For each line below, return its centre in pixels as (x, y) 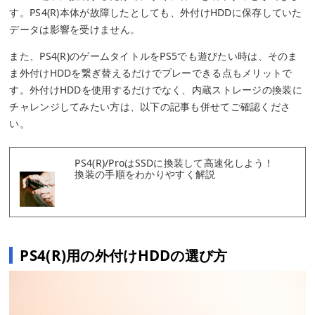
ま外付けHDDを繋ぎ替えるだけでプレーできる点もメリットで (151, 73)
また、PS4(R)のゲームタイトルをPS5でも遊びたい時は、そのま (154, 56)
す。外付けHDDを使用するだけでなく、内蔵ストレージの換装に (156, 90)
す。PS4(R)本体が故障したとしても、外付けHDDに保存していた (156, 13)
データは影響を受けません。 (75, 30)
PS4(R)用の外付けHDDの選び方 (124, 256)
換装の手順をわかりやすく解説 (145, 174)
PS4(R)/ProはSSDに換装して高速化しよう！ (174, 163)
